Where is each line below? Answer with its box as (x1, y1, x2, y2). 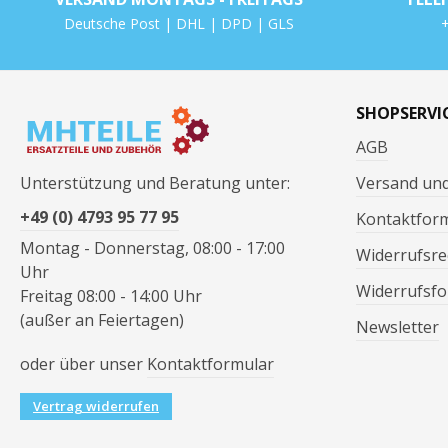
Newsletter (356, 316, 439, 339)
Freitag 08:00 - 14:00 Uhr (20, 285, 202, 308)
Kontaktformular (147, 353, 274, 376)
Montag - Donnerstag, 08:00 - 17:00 (20, 237, 285, 260)
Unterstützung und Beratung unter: (20, 172, 290, 195)
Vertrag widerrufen (33, 397, 159, 416)
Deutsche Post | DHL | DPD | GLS (64, 14, 295, 34)
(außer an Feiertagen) (20, 309, 184, 332)
